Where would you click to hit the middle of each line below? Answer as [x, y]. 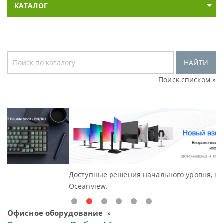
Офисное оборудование [55, 213]
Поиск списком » [187, 79]
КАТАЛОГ [31, 6]
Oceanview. [39, 186]
